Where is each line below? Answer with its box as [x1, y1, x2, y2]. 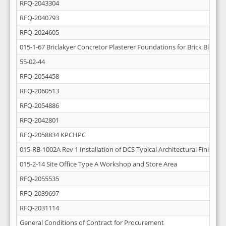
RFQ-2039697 [20, 189, 59, 198]
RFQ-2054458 [20, 72, 59, 81]
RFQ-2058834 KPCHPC [20, 130, 86, 139]
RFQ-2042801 [20, 116, 59, 125]
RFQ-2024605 [20, 28, 59, 37]
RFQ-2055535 [20, 174, 59, 183]
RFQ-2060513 [20, 86, 59, 95]
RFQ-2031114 [20, 203, 59, 212]
